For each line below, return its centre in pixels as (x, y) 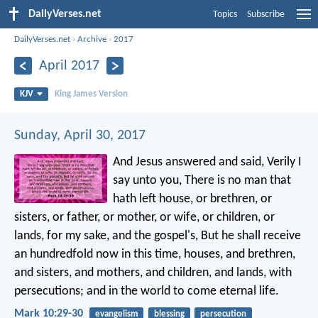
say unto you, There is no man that (202, 180)
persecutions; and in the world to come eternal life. (147, 291)
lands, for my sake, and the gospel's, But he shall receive (158, 236)
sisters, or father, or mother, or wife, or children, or (144, 217)
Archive (92, 39)
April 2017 (69, 66)
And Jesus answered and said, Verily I (208, 162)
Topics (225, 15)
